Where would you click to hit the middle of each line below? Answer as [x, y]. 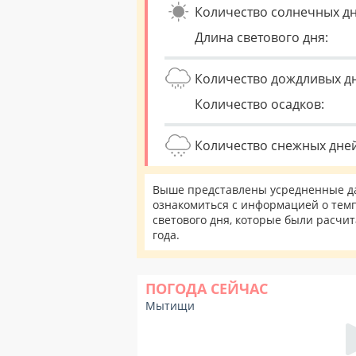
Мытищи [170, 306]
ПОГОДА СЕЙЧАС [207, 288]
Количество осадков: [259, 104]
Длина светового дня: [261, 37]
